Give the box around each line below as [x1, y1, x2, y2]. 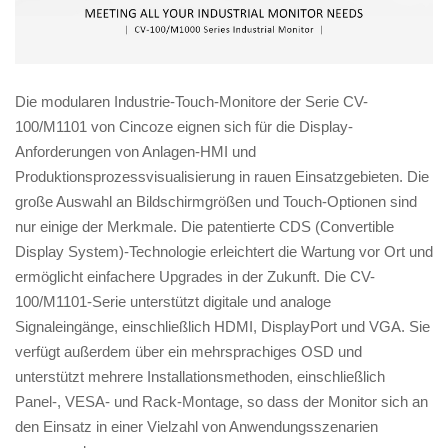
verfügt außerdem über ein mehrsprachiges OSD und [15, 342, 362, 360]
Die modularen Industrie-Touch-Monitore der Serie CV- [15, 92, 368, 110]
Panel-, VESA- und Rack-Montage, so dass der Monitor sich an [15, 392, 428, 410]
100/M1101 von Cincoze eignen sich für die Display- [15, 117, 353, 135]
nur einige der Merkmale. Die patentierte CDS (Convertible [15, 217, 394, 235]
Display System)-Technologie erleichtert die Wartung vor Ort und [15, 242, 433, 260]
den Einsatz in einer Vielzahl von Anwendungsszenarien [15, 417, 378, 435]
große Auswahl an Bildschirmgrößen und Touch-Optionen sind [15, 192, 417, 210]
